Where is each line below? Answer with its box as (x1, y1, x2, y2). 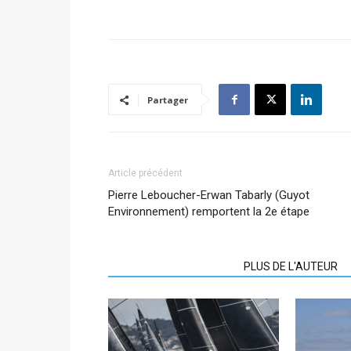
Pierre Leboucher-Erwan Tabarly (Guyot (108, 188, 309, 202)
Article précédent (108, 168, 183, 179)
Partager (147, 94, 188, 106)
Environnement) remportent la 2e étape (108, 204, 309, 219)
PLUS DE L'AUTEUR (244, 260, 338, 273)
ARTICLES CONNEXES (118, 260, 225, 273)
